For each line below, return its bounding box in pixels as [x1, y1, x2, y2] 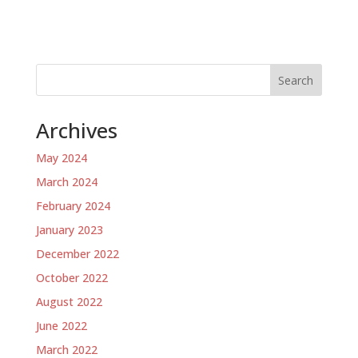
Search [278, 72, 314, 88]
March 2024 [35, 174, 97, 189]
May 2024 [35, 150, 87, 165]
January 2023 [35, 222, 103, 237]
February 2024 [35, 198, 110, 213]
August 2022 [35, 294, 102, 309]
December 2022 [35, 246, 119, 261]
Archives [35, 116, 117, 145]
